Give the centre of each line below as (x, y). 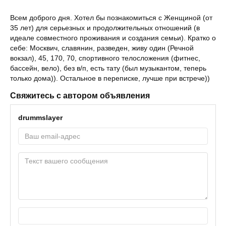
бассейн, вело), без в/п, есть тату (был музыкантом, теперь (108, 68)
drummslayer (40, 118)
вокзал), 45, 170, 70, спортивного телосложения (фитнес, (105, 58)
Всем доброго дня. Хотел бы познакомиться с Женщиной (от (111, 18)
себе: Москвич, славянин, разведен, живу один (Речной (102, 48)
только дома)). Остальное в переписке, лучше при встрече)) (110, 78)
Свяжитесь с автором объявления (80, 96)
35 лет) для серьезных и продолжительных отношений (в (105, 28)
